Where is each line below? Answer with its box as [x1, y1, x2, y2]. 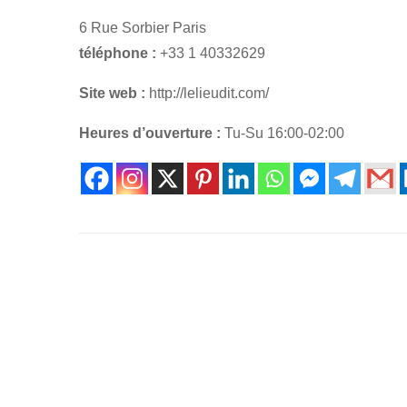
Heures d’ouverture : [79, 125, 221, 141]
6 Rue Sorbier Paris [79, 20, 206, 35]
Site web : [79, 85, 145, 101]
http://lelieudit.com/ [145, 85, 269, 101]
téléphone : [79, 45, 156, 61]
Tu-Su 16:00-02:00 [221, 125, 344, 141]
